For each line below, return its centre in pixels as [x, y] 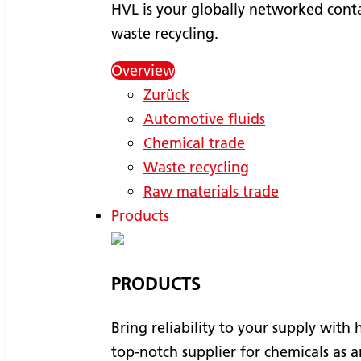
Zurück [166, 94]
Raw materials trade [211, 191]
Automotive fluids [204, 118]
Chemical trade [194, 143]
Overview [143, 70]
